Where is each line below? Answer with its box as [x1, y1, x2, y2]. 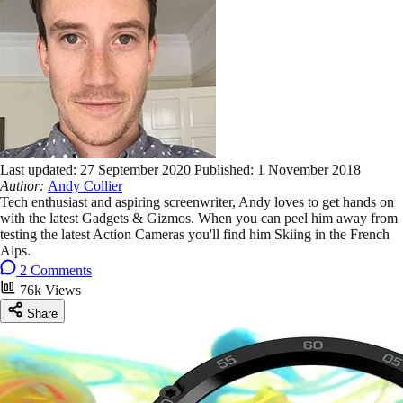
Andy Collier [48, 177, 122, 193]
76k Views [20, 282, 81, 298]
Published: [194, 161, 257, 177]
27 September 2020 [80, 161, 194, 177]
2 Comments [20, 262, 92, 278]
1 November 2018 [257, 161, 361, 177]
